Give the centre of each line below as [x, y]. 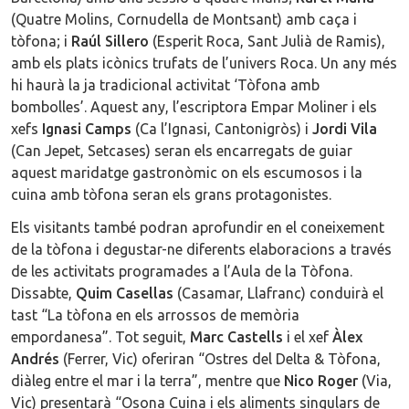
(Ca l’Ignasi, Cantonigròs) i [222, 128]
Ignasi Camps [87, 128]
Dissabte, [43, 293]
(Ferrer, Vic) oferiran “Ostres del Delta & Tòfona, [220, 358]
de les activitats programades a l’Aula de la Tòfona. [182, 271]
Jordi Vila [345, 128]
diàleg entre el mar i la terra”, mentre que [147, 380]
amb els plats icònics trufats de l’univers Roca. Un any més [204, 63]
